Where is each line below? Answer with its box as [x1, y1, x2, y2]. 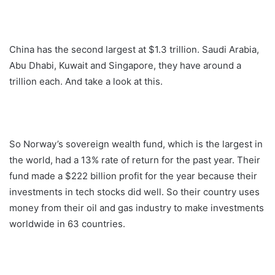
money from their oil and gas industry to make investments [9, 201, 264, 214]
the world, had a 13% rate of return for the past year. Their [9, 153, 260, 166]
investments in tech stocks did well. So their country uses [9, 185, 260, 198]
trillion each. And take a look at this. [9, 75, 163, 87]
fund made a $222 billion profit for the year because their [9, 169, 257, 182]
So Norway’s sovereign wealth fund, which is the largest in [9, 137, 263, 150]
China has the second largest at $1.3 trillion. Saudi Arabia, [9, 43, 259, 55]
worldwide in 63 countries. [9, 217, 125, 230]
